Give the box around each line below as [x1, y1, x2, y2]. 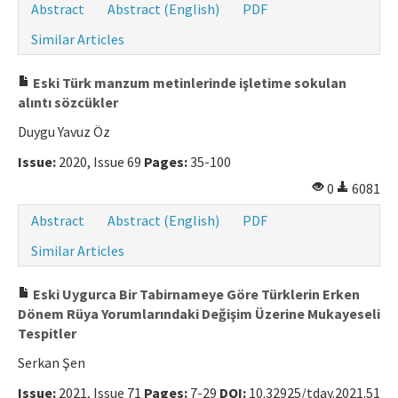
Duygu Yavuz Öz [18, 123, 110, 141]
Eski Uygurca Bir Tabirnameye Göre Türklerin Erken [30, 285, 360, 304]
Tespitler [18, 324, 76, 343]
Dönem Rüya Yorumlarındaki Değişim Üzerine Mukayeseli [18, 305, 380, 323]
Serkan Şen [18, 354, 85, 372]
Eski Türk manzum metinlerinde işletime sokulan [30, 74, 346, 92]
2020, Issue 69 [56, 153, 144, 171]
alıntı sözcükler [18, 93, 118, 112]
